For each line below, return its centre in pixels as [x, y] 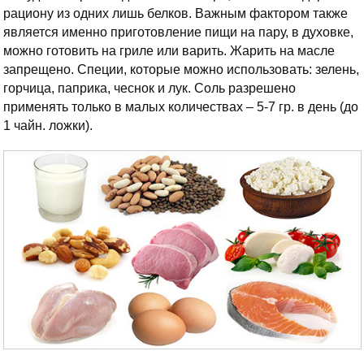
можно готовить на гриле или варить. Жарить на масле [169, 50]
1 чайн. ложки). [48, 125]
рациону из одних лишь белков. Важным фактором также [175, 13]
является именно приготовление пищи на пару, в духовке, [178, 32]
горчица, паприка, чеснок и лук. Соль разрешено [149, 88]
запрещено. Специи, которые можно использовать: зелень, [181, 69]
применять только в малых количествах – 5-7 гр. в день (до [181, 106]
